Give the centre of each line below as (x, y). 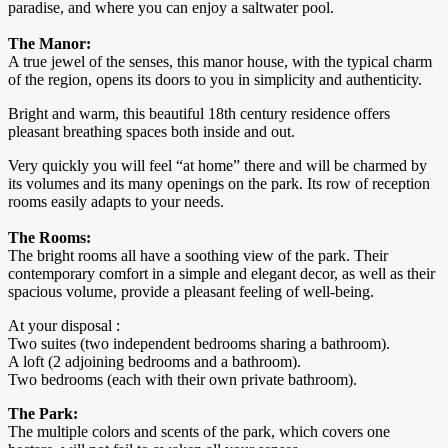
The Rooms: (49, 238)
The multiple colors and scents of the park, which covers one (199, 432)
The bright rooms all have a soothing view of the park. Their (198, 256)
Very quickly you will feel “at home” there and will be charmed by (217, 166)
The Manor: (49, 44)
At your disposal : (66, 326)
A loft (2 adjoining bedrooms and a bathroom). (154, 362)
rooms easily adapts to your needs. (116, 202)
